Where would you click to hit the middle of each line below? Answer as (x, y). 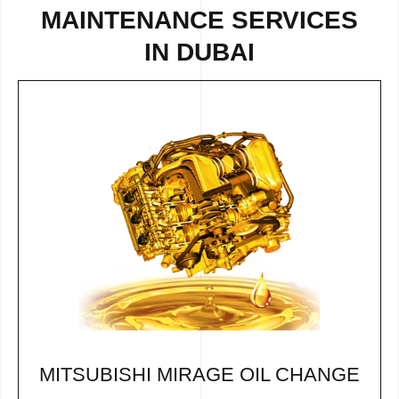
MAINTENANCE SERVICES (199, 20)
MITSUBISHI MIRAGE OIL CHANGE (199, 375)
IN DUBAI (199, 52)
